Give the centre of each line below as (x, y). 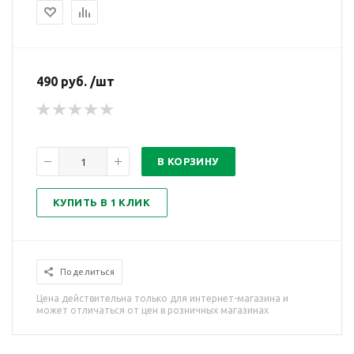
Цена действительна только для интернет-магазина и (162, 298)
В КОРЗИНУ (188, 161)
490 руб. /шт (75, 81)
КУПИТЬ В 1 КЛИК (102, 202)
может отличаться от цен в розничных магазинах (153, 310)
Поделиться (87, 272)
